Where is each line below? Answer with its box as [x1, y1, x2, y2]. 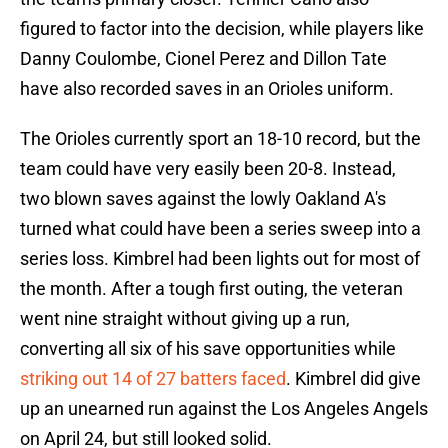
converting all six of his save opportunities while [20, 338, 396, 360]
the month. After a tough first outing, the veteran [20, 278, 403, 300]
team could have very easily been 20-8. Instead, [20, 158, 396, 180]
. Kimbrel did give [286, 368, 421, 390]
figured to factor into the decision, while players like [20, 18, 424, 40]
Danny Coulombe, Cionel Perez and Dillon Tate [20, 48, 387, 70]
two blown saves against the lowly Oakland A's [20, 188, 386, 210]
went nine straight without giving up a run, [20, 308, 350, 330]
